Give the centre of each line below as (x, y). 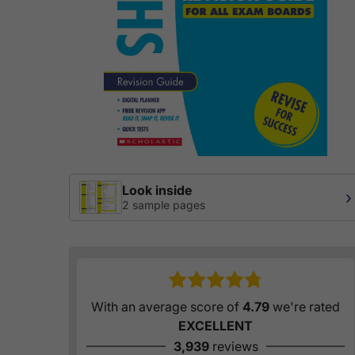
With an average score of (167, 307)
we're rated (305, 307)
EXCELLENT (216, 326)
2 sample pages (164, 205)
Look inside (157, 191)
